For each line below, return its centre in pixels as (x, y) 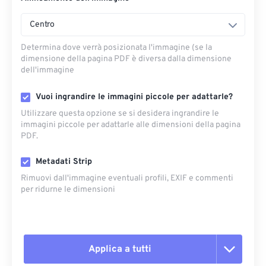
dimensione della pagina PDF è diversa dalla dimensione (126, 59)
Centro (42, 25)
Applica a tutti (120, 249)
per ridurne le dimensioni (68, 190)
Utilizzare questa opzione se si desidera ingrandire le (120, 114)
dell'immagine (47, 70)
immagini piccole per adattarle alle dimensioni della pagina (131, 125)
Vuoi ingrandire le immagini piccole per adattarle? (134, 97)
